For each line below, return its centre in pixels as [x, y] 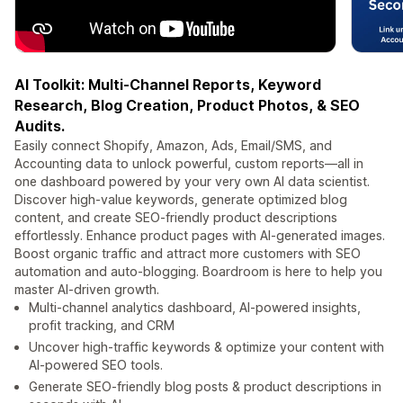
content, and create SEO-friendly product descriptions [176, 218]
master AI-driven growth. [87, 290]
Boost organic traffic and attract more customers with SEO [188, 254]
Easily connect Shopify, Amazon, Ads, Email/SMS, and [173, 146]
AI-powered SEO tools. [96, 365]
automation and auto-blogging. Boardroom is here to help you [198, 272]
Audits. [40, 126]
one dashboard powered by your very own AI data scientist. [192, 182]
